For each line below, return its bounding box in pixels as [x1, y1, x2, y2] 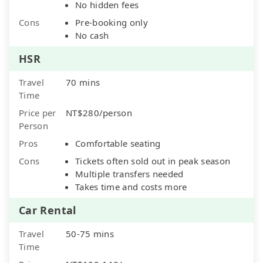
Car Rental [19, 203, 76, 217]
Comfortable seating [75, 137, 161, 149]
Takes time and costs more [75, 180, 187, 193]
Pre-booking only [75, 16, 148, 28]
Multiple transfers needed [75, 167, 184, 180]
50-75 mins [66, 227, 114, 240]
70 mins [66, 76, 100, 88]
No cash [75, 29, 109, 41]
